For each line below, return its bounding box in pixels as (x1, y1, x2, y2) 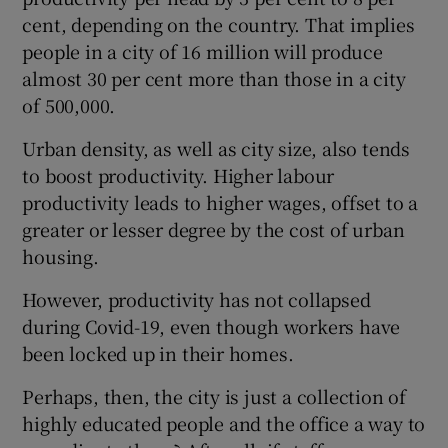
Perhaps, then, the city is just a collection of (22, 383, 407, 410)
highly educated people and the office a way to (22, 410, 426, 437)
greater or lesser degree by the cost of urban (22, 216, 405, 243)
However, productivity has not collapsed (22, 286, 371, 313)
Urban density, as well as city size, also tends (22, 135, 411, 162)
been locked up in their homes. (22, 340, 294, 367)
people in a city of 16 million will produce (22, 38, 383, 65)
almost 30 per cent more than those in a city (22, 65, 406, 92)
